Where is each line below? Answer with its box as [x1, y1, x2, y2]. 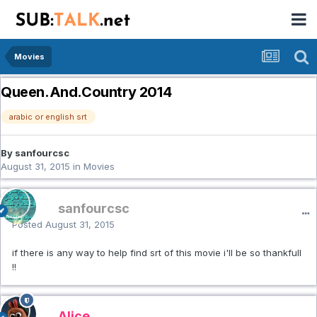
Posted [12, 219, 45, 231]
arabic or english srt [9, 112, 87, 122]
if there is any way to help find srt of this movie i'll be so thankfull [12, 247, 301, 259]
